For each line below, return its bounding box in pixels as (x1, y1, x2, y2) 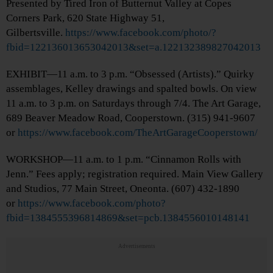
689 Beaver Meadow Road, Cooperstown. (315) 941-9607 (6, 112, 255, 124)
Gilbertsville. (6, 27, 65, 39)
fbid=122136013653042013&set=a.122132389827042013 (6, 41, 261, 54)
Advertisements (118, 243, 155, 250)
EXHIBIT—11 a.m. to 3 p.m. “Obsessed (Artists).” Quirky (6, 68, 254, 80)
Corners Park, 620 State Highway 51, (6, 12, 165, 24)
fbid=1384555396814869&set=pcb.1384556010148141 (6, 212, 250, 224)
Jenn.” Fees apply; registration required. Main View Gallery (6, 168, 263, 180)
